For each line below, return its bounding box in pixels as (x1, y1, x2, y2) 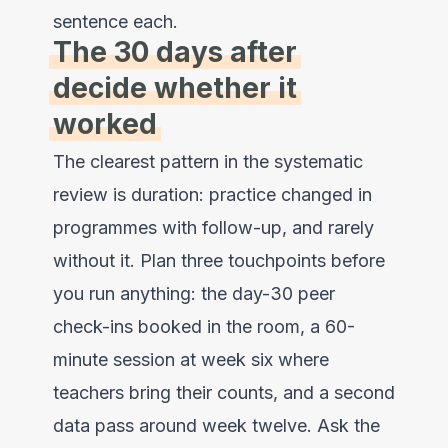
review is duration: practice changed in (52, 183, 372, 205)
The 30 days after (52, 34, 297, 69)
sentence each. (52, 10, 178, 32)
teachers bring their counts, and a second (52, 381, 395, 403)
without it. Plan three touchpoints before (52, 249, 385, 271)
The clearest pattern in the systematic (52, 150, 363, 172)
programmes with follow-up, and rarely (52, 216, 374, 238)
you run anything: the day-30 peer (52, 282, 335, 304)
